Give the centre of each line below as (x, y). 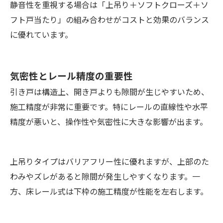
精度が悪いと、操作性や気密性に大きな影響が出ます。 (109, 122)
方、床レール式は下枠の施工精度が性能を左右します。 (109, 191)
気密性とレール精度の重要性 (71, 76)
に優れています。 (41, 35)
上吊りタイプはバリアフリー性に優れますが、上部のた (110, 162)
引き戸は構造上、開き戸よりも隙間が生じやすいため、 (110, 92)
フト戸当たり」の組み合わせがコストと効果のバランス (110, 20)
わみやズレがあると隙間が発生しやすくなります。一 (105, 176)
